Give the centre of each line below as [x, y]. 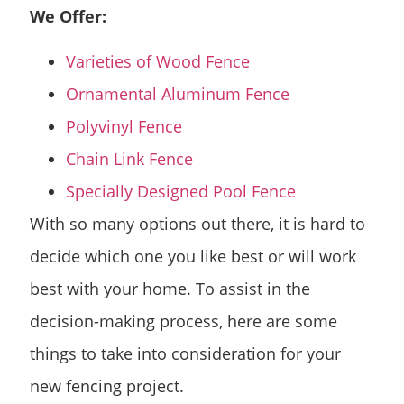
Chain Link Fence [129, 159]
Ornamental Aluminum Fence [178, 94]
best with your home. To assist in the [170, 289]
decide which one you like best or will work [193, 257]
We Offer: [68, 16]
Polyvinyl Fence [124, 127]
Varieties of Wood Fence [158, 62]
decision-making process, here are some [184, 321]
